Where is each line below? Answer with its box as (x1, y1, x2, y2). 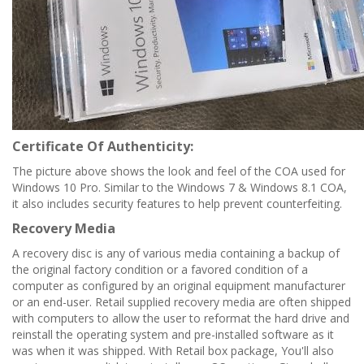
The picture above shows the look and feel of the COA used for (12, 163, 345, 179)
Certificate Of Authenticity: (12, 137, 193, 155)
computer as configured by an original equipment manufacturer (12, 278, 345, 293)
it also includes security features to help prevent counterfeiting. (12, 196, 342, 211)
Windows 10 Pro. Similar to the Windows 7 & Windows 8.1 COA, (12, 180, 347, 195)
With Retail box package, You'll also (149, 343, 334, 358)
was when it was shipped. (12, 343, 149, 358)
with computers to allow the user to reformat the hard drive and (12, 310, 349, 326)
